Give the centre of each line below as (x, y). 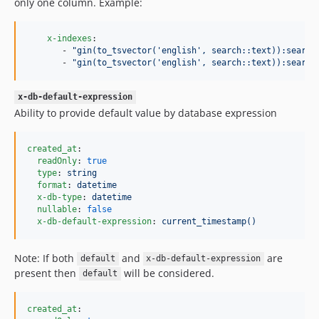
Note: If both (46, 258)
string (82, 173)
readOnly (57, 161)
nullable (57, 209)
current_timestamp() (209, 221)
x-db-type (59, 197)
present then (47, 273)
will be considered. (167, 273)
